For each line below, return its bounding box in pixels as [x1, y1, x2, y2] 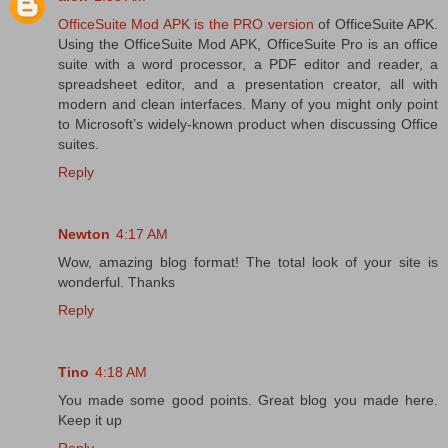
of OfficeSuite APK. [313, 16, 439, 33]
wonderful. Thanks [58, 274, 175, 291]
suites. [58, 136, 99, 153]
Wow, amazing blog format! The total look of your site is [58, 254, 438, 271]
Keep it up [58, 412, 122, 429]
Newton [58, 226, 110, 243]
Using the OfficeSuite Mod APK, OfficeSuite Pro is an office [58, 36, 438, 53]
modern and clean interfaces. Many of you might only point [58, 96, 438, 113]
